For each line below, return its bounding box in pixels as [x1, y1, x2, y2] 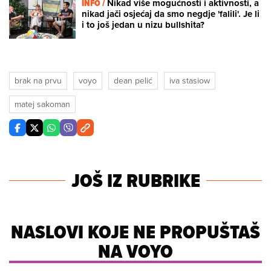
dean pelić [114, 74, 152, 87]
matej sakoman [15, 98, 70, 111]
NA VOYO [98, 237, 173, 266]
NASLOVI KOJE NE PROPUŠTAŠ [11, 218, 260, 246]
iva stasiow [169, 74, 210, 87]
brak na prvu [15, 74, 62, 87]
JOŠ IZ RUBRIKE [71, 166, 200, 195]
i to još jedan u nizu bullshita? [82, 18, 204, 31]
